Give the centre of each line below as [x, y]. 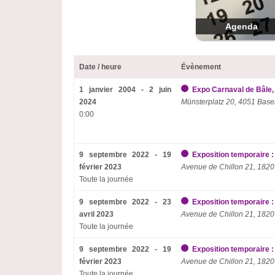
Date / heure [100, 67]
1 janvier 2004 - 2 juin [125, 90]
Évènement [201, 67]
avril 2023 [96, 214]
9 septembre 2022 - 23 [125, 202]
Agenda [242, 26]
